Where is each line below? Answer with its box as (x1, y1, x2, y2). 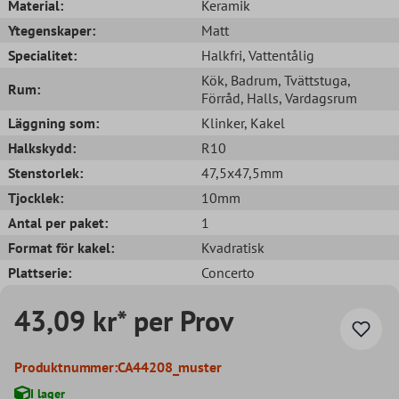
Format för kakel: (8, 238, 114, 256)
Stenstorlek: (8, 163, 83, 182)
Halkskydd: (8, 138, 76, 157)
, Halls (240, 88, 279, 107)
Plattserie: (8, 263, 71, 281)
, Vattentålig (242, 45, 314, 64)
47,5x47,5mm (201, 163, 283, 182)
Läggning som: (8, 113, 99, 132)
